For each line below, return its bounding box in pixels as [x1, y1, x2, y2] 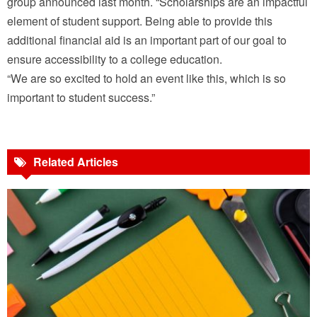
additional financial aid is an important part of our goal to [7, 32, 287, 49]
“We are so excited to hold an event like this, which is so [7, 70, 286, 87]
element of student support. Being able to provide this [7, 13, 272, 30]
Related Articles [33, 154, 118, 171]
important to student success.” [7, 89, 155, 106]
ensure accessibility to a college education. [7, 51, 222, 68]
